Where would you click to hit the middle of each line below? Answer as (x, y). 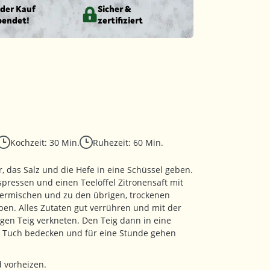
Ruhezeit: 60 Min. (128, 143)
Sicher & (115, 9)
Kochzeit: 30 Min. (45, 143)
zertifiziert (120, 20)
